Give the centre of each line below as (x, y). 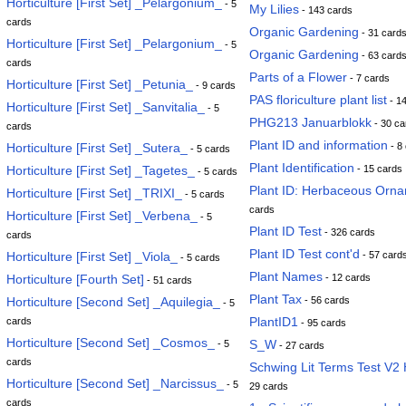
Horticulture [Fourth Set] (75, 279)
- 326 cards (348, 232)
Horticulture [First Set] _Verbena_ (102, 216)
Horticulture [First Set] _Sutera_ (97, 148)
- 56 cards (326, 300)
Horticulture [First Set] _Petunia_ (100, 84)
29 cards (269, 386)
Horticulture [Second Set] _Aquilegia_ (113, 302)
